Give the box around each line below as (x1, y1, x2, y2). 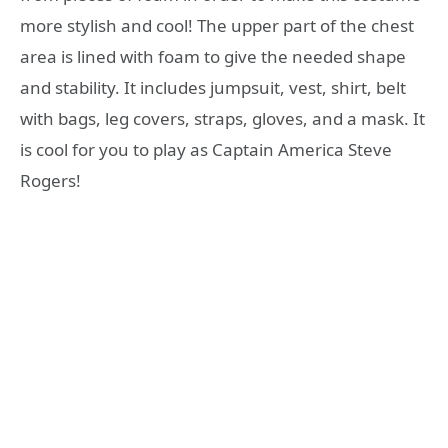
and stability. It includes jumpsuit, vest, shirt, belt (20, 75, 406, 99)
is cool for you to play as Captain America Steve (20, 137, 392, 161)
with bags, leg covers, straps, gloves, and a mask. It (20, 106, 425, 130)
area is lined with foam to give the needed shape (20, 44, 406, 68)
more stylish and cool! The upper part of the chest (20, 13, 414, 37)
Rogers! (20, 168, 81, 192)
